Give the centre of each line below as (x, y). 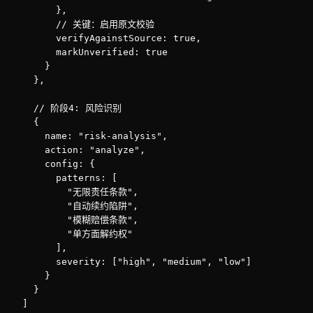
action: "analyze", (78, 150)
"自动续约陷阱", (75, 206)
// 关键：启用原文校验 (83, 24)
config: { (53, 164)
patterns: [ (64, 178)
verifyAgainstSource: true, (106, 38)
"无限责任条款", (75, 192)
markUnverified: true (89, 52)
